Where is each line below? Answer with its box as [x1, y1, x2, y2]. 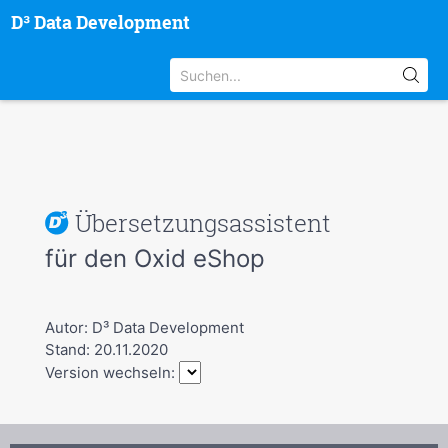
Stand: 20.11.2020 [44, 340, 168, 359]
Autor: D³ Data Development [44, 318, 244, 337]
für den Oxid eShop [44, 244, 265, 273]
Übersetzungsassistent [68, 207, 331, 239]
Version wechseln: [44, 363, 179, 382]
